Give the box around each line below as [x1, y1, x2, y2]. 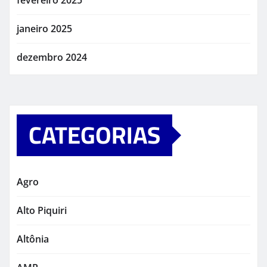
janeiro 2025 [17, 21, 72, 35]
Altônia [17, 232, 49, 246]
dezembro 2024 [17, 50, 87, 64]
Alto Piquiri [17, 203, 67, 217]
